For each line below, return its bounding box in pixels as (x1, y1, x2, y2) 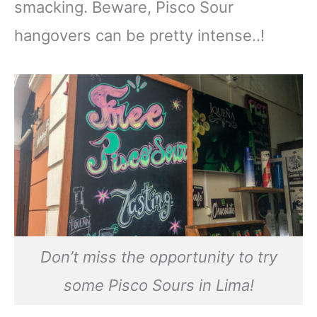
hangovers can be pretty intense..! (14, 25, 269, 45)
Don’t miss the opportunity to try (40, 247, 277, 266)
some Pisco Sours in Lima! (63, 275, 254, 294)
